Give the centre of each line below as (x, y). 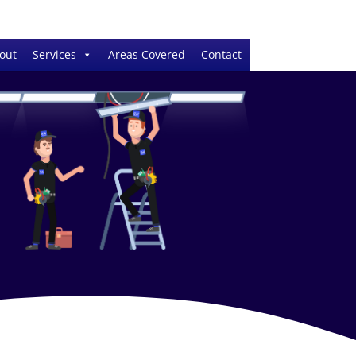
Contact (221, 54)
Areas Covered (146, 54)
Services (54, 54)
